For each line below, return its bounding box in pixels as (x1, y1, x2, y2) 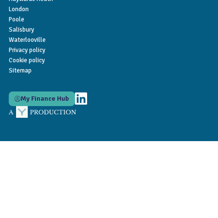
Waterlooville (9, 36, 46, 44)
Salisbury (9, 25, 34, 34)
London (9, 5, 29, 13)
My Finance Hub (20, 94, 69, 103)
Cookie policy (9, 56, 45, 64)
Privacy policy (9, 46, 45, 54)
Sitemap (9, 66, 32, 74)
